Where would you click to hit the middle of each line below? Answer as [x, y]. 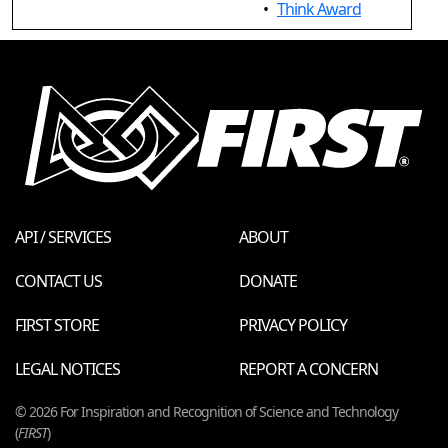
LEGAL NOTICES [67, 368]
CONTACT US [58, 280]
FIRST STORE [57, 324]
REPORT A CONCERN [308, 368]
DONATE [268, 280]
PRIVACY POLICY [293, 324]
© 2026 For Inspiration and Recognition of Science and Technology [206, 411]
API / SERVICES [63, 236]
